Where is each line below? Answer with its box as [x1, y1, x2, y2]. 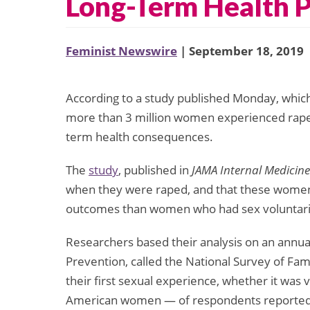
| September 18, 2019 [177, 43, 304, 60]
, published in [118, 162, 192, 179]
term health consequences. [66, 129, 213, 145]
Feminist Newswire [66, 43, 177, 60]
